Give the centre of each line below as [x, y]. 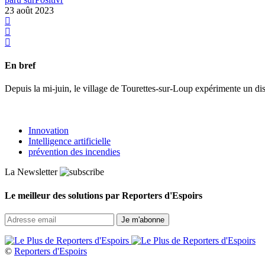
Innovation [49, 131]
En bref [20, 66]
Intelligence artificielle [70, 141]
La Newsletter [31, 172]
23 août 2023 [29, 10]
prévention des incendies [74, 152]
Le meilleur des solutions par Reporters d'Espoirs [104, 195]
